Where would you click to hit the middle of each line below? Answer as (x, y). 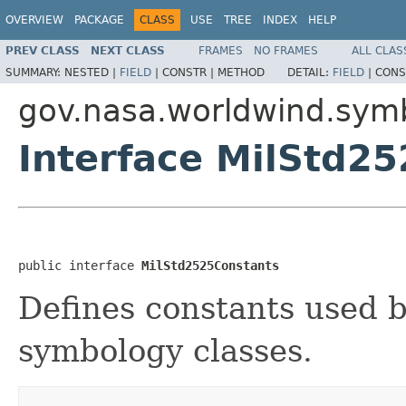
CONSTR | (190, 72)
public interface (80, 265)
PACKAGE (99, 20)
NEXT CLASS (128, 50)
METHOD (241, 72)
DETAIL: (310, 72)
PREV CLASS (43, 50)
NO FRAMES (286, 50)
